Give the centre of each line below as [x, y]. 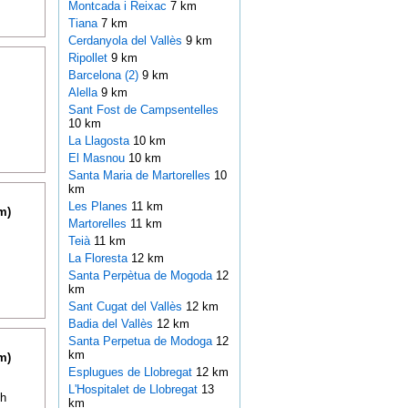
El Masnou [98, 158]
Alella [84, 93]
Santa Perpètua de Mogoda [142, 276]
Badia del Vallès [112, 324]
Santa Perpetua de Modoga [142, 342]
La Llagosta [100, 141]
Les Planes [99, 207]
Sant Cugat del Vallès [127, 307]
